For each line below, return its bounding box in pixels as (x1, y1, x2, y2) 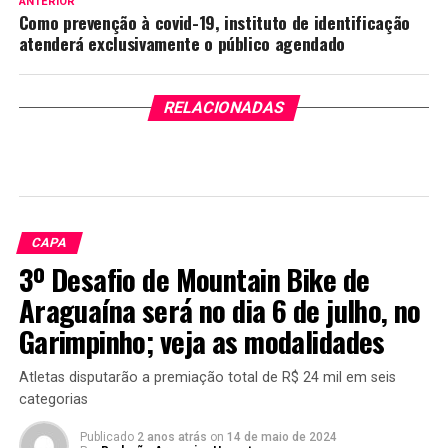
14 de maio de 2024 (226, 429, 337, 444)
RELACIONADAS (161, 97, 287, 117)
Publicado (79, 429, 134, 444)
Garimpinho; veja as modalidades (18, 319, 385, 362)
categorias (18, 390, 88, 408)
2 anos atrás (136, 429, 207, 444)
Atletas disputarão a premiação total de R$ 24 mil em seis (18, 368, 396, 386)
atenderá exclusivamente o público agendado (18, 29, 345, 56)
